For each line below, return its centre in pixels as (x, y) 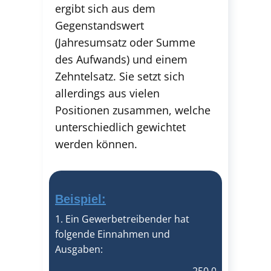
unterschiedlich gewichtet (120, 127)
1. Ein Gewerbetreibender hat (122, 219)
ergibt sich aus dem (105, 8)
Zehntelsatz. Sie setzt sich (120, 76)
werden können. (96, 144)
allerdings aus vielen (107, 93)
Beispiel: (80, 199)
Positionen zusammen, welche (133, 110)
